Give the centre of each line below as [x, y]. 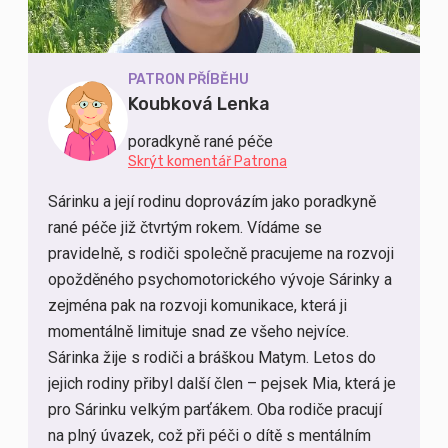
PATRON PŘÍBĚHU [188, 80]
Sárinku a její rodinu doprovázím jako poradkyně [212, 202]
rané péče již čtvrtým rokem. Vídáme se [185, 228]
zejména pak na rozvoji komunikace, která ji [197, 306]
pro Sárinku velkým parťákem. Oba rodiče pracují [215, 410]
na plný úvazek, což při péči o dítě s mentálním [209, 436]
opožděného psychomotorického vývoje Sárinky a [220, 280]
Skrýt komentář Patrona [207, 162]
